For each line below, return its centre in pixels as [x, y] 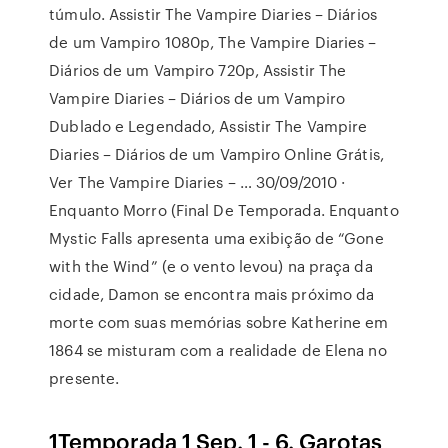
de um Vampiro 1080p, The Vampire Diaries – [213, 42]
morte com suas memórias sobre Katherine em [219, 322]
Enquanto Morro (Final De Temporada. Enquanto [224, 210]
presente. [84, 378]
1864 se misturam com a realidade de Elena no [218, 350]
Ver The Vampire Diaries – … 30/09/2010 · [197, 182]
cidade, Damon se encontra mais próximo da [212, 294]
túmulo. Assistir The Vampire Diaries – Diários [213, 14]
